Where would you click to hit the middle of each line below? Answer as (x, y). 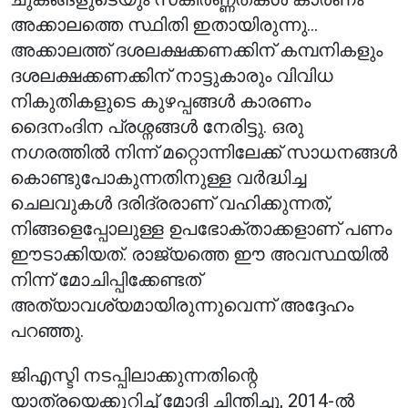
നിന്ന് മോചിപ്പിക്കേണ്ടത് (106, 280)
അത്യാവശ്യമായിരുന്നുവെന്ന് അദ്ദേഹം (182, 305)
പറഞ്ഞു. (47, 331)
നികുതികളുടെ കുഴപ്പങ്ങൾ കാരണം (161, 101)
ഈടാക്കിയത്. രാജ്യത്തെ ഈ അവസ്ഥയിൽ (199, 254)
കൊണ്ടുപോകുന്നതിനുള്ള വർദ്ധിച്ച (158, 178)
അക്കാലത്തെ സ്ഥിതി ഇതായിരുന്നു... (164, 25)
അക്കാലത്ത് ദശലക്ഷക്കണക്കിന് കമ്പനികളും (197, 50)
